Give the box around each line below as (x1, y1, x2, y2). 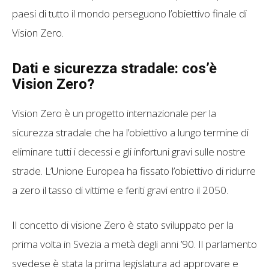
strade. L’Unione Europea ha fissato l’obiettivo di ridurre (12, 163, 256, 178)
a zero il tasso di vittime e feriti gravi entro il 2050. (12, 183, 228, 197)
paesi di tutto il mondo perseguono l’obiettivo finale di (12, 6, 247, 20)
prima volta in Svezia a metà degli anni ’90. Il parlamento (12, 237, 257, 251)
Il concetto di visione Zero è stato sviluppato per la (12, 217, 234, 232)
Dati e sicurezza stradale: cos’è (12, 59, 217, 77)
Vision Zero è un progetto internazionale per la (12, 106, 216, 120)
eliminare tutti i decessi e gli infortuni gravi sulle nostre (12, 144, 246, 159)
